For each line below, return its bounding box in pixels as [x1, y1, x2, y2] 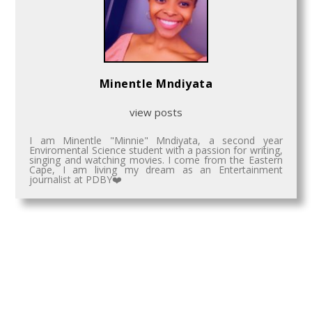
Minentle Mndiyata [99, 76, 213, 92]
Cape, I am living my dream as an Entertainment [29, 163, 283, 177]
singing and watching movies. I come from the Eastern [29, 153, 283, 167]
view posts [130, 105, 182, 120]
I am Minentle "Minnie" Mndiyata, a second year [29, 134, 283, 148]
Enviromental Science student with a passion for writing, [29, 143, 283, 157]
